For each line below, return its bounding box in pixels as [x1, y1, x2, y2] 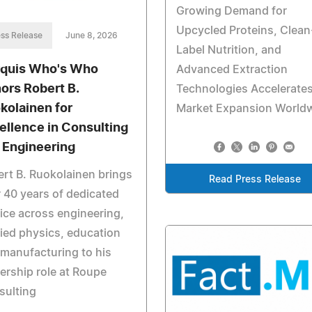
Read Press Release [209, 175, 302, 185]
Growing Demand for [175, 6, 287, 17]
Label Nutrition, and [175, 45, 281, 56]
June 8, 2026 [65, 31, 118, 40]
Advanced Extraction [175, 64, 288, 76]
